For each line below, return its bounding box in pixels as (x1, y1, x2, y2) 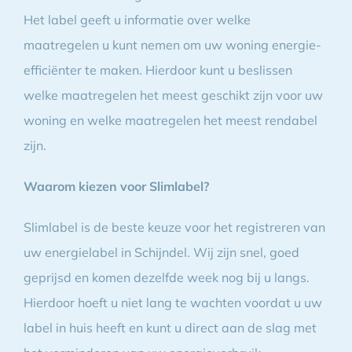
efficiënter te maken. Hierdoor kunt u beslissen (23, 61, 292, 78)
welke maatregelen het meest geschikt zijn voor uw (23, 86, 323, 103)
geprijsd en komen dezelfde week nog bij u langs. (23, 269, 310, 285)
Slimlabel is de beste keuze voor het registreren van (23, 218, 325, 235)
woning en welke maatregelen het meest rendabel (23, 112, 317, 128)
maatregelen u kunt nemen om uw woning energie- (23, 36, 321, 53)
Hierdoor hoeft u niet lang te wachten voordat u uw (23, 294, 322, 310)
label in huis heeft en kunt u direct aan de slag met (23, 319, 317, 335)
